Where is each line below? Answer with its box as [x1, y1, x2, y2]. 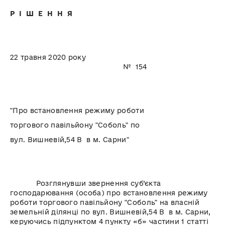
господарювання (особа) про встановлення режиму [10, 189, 208, 197]
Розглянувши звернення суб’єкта [10, 179, 161, 188]
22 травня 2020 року [10, 53, 177, 62]
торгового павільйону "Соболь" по [10, 121, 140, 130]
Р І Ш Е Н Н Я [10, 10, 73, 18]
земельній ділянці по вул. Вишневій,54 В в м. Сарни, [10, 208, 211, 216]
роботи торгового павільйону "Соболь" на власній [10, 198, 200, 207]
